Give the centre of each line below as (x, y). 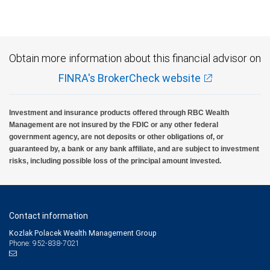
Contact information (49, 215)
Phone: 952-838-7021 (44, 243)
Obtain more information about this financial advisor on (135, 58)
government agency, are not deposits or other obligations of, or (116, 137)
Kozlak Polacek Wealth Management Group (83, 233)
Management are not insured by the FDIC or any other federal (114, 124)
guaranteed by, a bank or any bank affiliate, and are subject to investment (134, 149)
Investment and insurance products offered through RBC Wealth (119, 112)
